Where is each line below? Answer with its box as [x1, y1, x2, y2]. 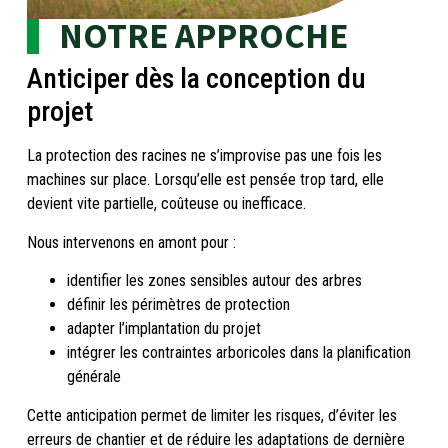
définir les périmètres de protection [66, 295, 290, 315]
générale [66, 367, 121, 387]
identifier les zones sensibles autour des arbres [66, 271, 362, 291]
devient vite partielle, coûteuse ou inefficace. [26, 194, 306, 214]
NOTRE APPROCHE [58, 14, 348, 59]
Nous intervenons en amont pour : [26, 232, 236, 252]
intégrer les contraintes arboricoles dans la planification [66, 343, 411, 363]
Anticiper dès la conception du [26, 62, 366, 96]
